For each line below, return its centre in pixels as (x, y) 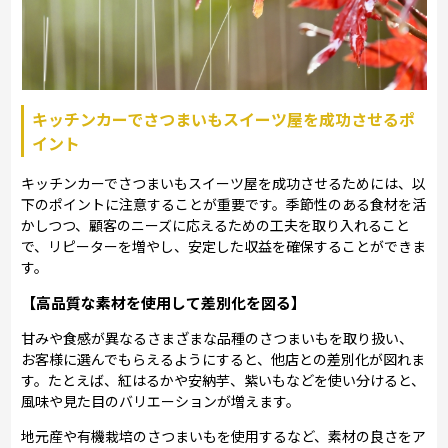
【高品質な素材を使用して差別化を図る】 (164, 302)
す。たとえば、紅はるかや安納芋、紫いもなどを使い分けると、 (223, 379)
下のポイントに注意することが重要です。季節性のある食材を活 (224, 203)
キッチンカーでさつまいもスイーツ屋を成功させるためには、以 (224, 182)
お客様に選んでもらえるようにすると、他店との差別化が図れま (223, 358)
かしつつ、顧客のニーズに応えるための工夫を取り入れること (216, 224)
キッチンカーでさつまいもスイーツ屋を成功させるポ (224, 118)
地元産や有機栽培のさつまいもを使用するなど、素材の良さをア (224, 435)
